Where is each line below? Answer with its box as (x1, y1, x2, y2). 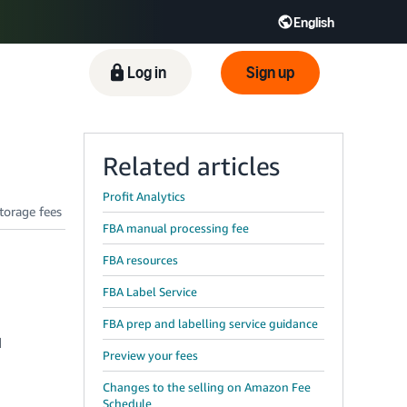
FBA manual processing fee (103, 221, 249, 235)
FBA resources (103, 253, 178, 267)
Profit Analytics (103, 189, 185, 203)
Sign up (246, 62, 295, 83)
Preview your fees (103, 348, 198, 362)
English (293, 13, 334, 31)
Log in (127, 62, 167, 83)
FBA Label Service (103, 284, 197, 299)
